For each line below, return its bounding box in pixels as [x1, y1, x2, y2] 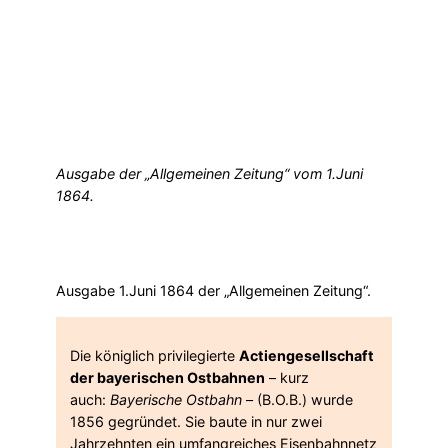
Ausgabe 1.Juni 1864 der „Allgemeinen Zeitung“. [56, 282, 371, 300]
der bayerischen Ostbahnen [70, 368, 265, 386]
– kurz [265, 368, 309, 386]
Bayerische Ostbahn [110, 390, 242, 408]
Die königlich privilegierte [70, 346, 239, 364]
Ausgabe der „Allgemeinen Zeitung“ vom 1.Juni [56, 165, 363, 183]
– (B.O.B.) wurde [242, 390, 353, 408]
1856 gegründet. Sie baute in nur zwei [70, 412, 322, 430]
